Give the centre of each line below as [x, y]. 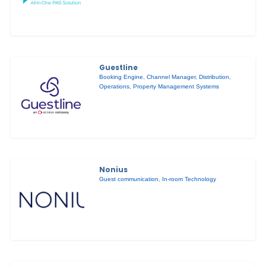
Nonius [114, 170]
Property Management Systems [176, 87]
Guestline [119, 68]
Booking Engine [121, 77]
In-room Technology [189, 179]
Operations [115, 87]
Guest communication [129, 179]
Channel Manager [171, 77]
